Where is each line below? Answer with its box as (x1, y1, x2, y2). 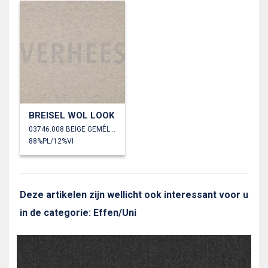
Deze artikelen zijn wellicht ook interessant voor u (20, 189, 248, 201)
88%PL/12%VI (29, 137, 74, 146)
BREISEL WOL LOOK (29, 110, 114, 121)
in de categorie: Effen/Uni (20, 207, 136, 219)
